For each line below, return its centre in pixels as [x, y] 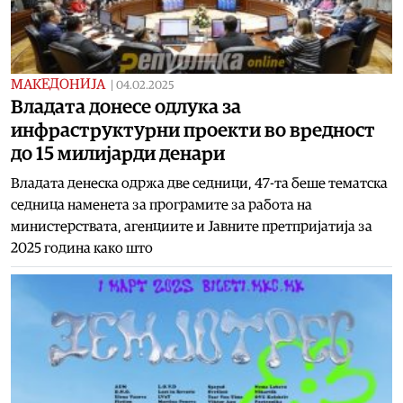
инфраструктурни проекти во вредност [193, 130]
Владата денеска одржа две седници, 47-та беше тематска [199, 183]
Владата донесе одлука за [126, 107]
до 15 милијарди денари [118, 153]
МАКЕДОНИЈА [58, 84]
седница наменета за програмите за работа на [161, 205]
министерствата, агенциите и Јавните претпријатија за [192, 226]
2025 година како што [82, 248]
